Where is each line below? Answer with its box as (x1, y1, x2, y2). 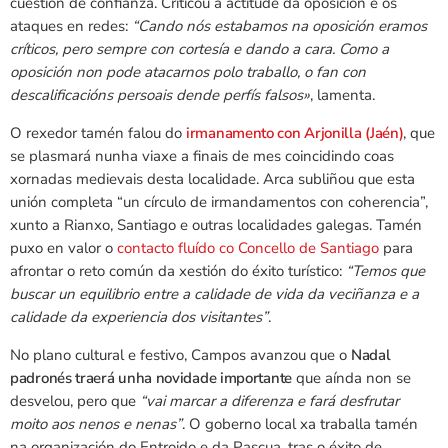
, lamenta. (310, 85, 375, 106)
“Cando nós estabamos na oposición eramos (132, 16, 427, 37)
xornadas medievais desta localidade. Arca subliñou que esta (10, 169, 415, 190)
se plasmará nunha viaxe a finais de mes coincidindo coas (10, 146, 394, 167)
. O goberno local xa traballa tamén (182, 414, 418, 435)
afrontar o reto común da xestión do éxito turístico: (10, 261, 346, 282)
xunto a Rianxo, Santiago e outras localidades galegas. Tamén (10, 215, 422, 236)
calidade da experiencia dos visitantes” (10, 307, 268, 328)
